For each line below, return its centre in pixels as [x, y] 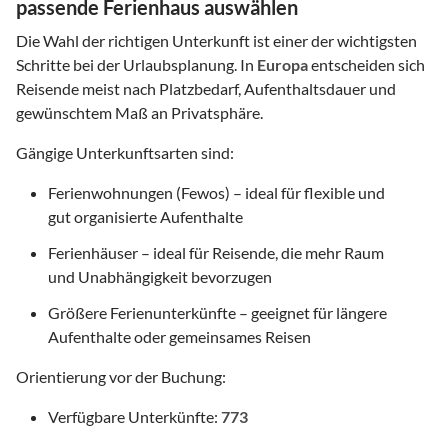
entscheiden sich [366, 65]
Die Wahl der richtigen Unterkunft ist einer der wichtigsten [216, 41]
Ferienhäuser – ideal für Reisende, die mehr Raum [216, 253]
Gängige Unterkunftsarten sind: [125, 153]
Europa [282, 65]
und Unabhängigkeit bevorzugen [160, 277]
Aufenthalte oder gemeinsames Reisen [179, 337]
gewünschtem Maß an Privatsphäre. [139, 113]
